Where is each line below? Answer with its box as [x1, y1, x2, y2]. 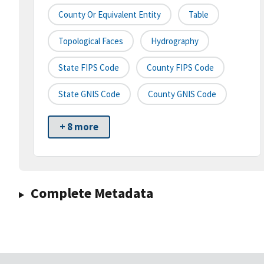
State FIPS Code [58, 62, 119, 74]
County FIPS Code [147, 62, 214, 74]
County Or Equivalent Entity [58, 9, 161, 21]
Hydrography [151, 35, 199, 47]
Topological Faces [58, 35, 123, 47]
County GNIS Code [148, 88, 216, 100]
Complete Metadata [30, 184, 153, 203]
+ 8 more [60, 120, 98, 134]
